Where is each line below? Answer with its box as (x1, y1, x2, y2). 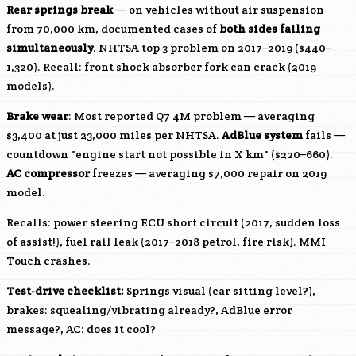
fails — (303, 128, 345, 142)
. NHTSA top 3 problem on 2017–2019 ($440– (93, 41, 331, 55)
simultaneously (6, 41, 93, 55)
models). (6, 79, 55, 93)
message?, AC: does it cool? (6, 322, 156, 336)
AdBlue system (222, 128, 303, 142)
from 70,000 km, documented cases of (6, 21, 219, 36)
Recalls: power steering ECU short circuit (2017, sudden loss (6, 215, 340, 230)
